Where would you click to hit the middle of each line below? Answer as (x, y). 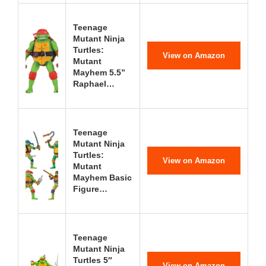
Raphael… (94, 84)
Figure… (90, 189)
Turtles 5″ (93, 260)
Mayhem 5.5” (99, 72)
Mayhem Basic (102, 178)
